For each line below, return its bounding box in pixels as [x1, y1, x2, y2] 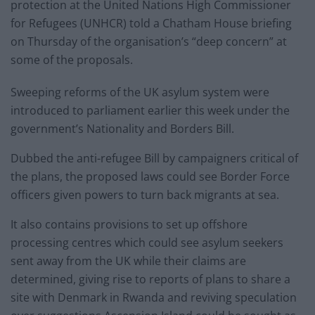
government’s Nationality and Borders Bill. [11, 121, 234, 137]
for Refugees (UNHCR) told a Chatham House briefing [11, 15, 292, 32]
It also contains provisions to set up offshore [11, 217, 247, 233]
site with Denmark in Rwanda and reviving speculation [11, 290, 297, 306]
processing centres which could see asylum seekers [11, 235, 283, 251]
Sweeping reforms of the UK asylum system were [11, 84, 269, 101]
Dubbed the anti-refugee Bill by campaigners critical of [11, 150, 298, 167]
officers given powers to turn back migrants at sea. [11, 187, 279, 203]
